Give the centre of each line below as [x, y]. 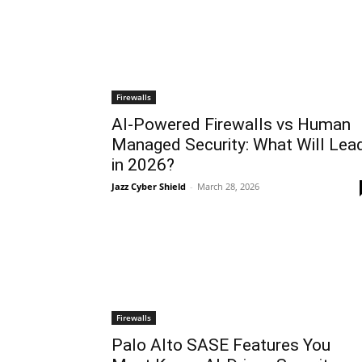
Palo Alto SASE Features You [221, 345]
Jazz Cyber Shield [149, 186]
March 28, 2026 [228, 186]
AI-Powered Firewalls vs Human [231, 124]
